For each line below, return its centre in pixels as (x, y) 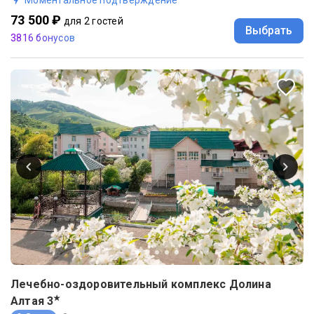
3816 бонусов (43, 37)
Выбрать (269, 30)
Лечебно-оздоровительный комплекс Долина (141, 284)
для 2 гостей (93, 21)
